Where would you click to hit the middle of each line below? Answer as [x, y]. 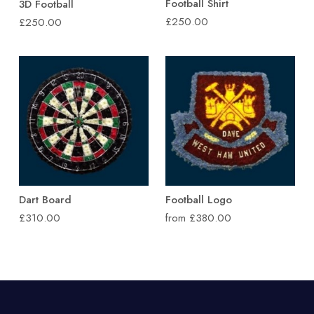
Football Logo [199, 200]
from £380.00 [198, 218]
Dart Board [45, 200]
